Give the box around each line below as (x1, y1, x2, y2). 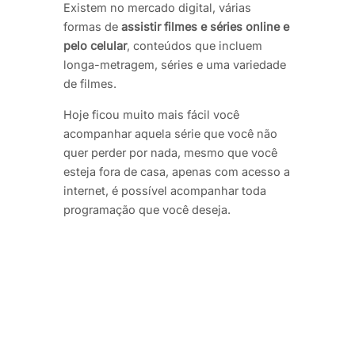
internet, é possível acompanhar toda (63, 183, 266, 197)
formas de (63, 20, 121, 34)
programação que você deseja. (63, 202, 231, 216)
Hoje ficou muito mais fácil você (63, 107, 239, 121)
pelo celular (63, 39, 127, 53)
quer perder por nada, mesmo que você (63, 145, 277, 159)
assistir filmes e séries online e (121, 20, 289, 34)
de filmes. (63, 77, 116, 91)
